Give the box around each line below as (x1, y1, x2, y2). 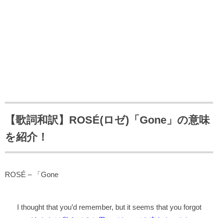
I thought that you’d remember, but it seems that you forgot (17, 203, 201, 212)
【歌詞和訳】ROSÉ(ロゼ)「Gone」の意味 (5, 114, 210, 127)
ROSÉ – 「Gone (5, 170, 58, 179)
